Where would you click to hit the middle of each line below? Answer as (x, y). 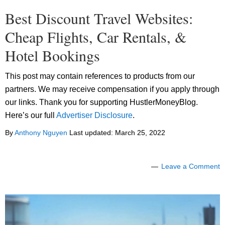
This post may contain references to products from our (100, 76)
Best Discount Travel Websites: (99, 18)
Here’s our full (31, 116)
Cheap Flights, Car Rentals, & (96, 37)
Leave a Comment (191, 166)
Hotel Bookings (52, 55)
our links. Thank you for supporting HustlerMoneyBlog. (101, 102)
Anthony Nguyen (41, 133)
